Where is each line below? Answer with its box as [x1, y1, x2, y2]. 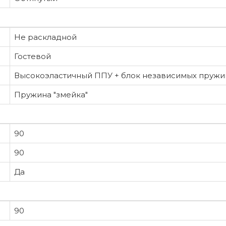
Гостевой [14, 51, 51, 61]
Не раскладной [14, 32, 77, 42]
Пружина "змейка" [14, 89, 88, 99]
